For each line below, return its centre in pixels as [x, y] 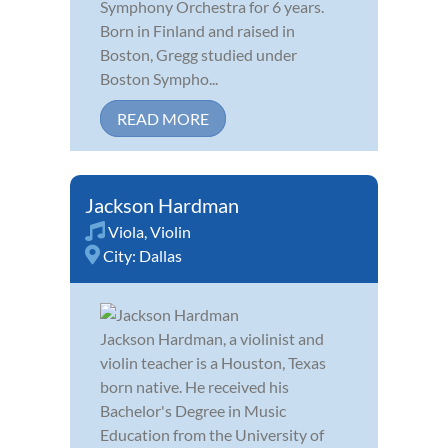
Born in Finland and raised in [197, 30]
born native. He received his [194, 386]
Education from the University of [212, 434]
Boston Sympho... [159, 78]
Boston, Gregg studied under [198, 54]
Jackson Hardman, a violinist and [212, 338]
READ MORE [163, 118]
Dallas [160, 255]
